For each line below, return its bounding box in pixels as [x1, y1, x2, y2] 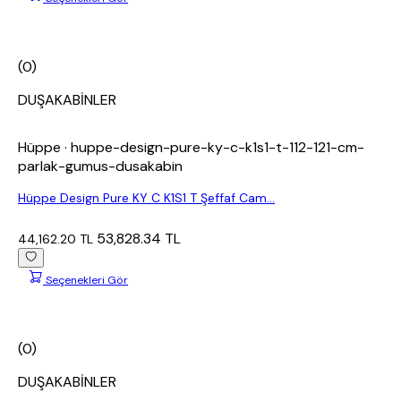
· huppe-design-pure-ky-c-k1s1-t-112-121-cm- [64, 138, 364, 158]
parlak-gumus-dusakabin [18, 157, 183, 176]
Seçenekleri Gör [46, 273, 128, 288]
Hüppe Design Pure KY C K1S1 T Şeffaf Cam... [18, 190, 275, 207]
